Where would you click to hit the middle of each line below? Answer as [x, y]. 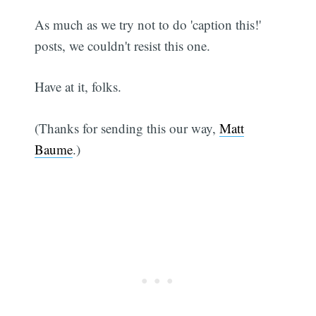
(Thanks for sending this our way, [127, 128]
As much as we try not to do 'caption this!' [148, 24]
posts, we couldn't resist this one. [123, 45]
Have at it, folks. [78, 87]
